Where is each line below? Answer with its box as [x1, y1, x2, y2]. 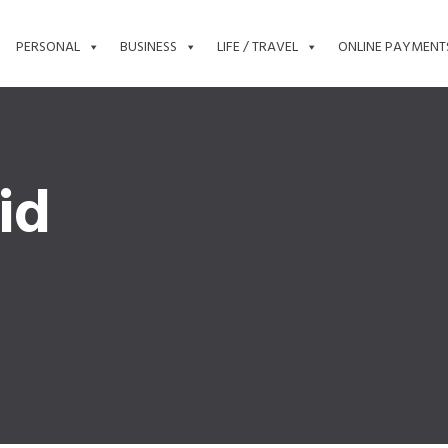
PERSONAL [15, 36, 80, 60]
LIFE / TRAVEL [216, 36, 298, 60]
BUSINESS [119, 36, 177, 60]
